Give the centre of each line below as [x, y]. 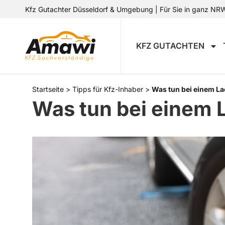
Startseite [48, 89]
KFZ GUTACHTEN [170, 46]
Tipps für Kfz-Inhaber [108, 89]
